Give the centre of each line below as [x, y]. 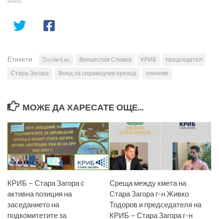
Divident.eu [56, 60]
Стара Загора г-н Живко [149, 194]
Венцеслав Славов [105, 60]
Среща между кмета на [148, 184]
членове [157, 74]
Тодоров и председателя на [155, 205]
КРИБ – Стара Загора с [46, 184]
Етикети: [21, 60]
